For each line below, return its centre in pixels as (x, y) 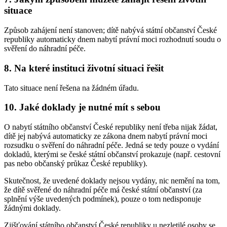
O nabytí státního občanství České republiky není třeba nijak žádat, (111, 127)
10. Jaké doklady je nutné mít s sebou (82, 107)
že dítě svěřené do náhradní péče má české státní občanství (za (103, 190)
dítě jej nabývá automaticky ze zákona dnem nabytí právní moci (106, 136)
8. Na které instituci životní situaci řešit (84, 68)
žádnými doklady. (32, 208)
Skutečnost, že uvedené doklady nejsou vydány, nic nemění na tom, (112, 180)
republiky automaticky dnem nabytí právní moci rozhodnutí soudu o (112, 40)
